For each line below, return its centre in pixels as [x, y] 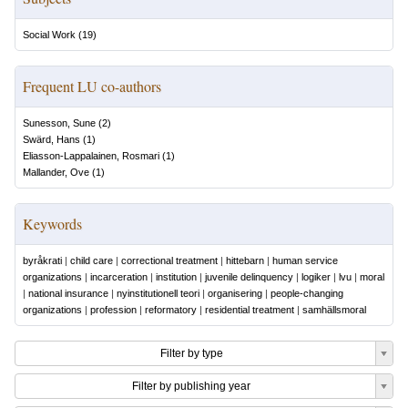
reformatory [171, 310]
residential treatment [250, 310]
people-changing [307, 293]
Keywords [52, 224]
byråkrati [42, 260]
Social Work [49, 35]
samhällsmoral [334, 310]
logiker [316, 277]
